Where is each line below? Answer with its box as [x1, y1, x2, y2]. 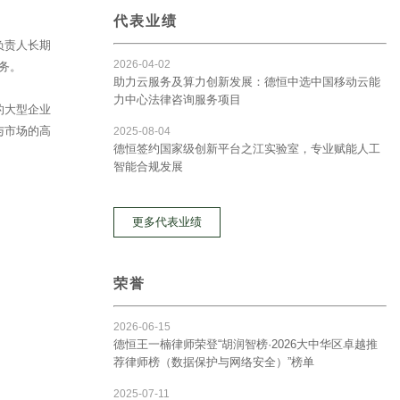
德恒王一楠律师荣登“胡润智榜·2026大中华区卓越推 [113, 337, 378, 351]
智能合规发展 [113, 160, 183, 173]
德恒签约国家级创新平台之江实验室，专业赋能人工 [113, 142, 380, 155]
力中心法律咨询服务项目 [113, 93, 241, 106]
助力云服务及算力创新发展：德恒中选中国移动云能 [113, 75, 380, 88]
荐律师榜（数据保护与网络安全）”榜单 [113, 355, 314, 369]
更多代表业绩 [132, 215, 202, 229]
